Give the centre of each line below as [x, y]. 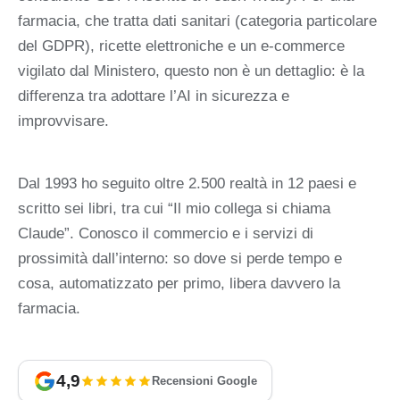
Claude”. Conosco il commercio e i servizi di [166, 234]
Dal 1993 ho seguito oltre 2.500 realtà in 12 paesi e [187, 184]
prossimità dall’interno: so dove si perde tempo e [180, 259]
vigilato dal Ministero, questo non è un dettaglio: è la [191, 71]
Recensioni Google [204, 381]
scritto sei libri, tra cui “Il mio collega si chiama [174, 209]
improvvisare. [63, 121]
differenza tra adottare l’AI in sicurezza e [154, 96]
